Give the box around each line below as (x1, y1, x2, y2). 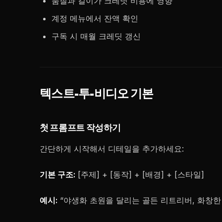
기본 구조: (40, 169, 75, 179)
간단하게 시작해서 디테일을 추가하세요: (40, 144, 184, 154)
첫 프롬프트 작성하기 (40, 124, 121, 132)
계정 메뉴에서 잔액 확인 (52, 13, 138, 23)
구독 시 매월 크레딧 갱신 (52, 31, 141, 41)
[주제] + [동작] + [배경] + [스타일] (75, 169, 204, 179)
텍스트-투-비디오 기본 (40, 88, 154, 100)
